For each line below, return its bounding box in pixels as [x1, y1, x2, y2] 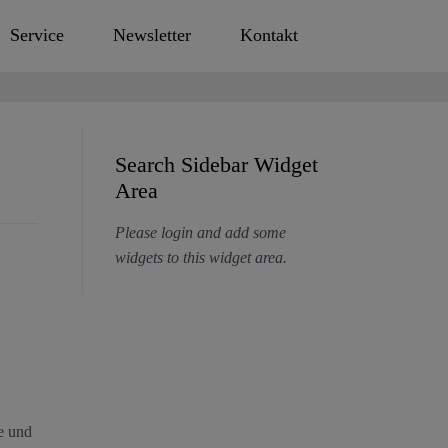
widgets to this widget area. [114, 248, 287, 266]
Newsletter [112, 25, 191, 46]
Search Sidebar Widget [114, 151, 318, 177]
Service [10, 25, 65, 46]
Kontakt [239, 25, 298, 46]
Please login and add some [114, 223, 286, 241]
